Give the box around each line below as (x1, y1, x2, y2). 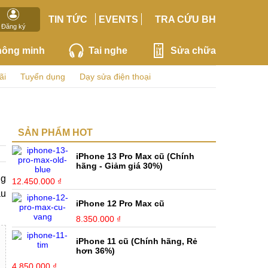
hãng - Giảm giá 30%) (76, 161, 163, 170)
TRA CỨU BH (154, 14, 216, 25)
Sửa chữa (170, 45, 216, 56)
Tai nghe (88, 45, 127, 56)
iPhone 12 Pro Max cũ (76, 199, 165, 208)
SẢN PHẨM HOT (18, 127, 93, 138)
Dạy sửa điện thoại (80, 72, 151, 81)
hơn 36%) (76, 246, 115, 255)
